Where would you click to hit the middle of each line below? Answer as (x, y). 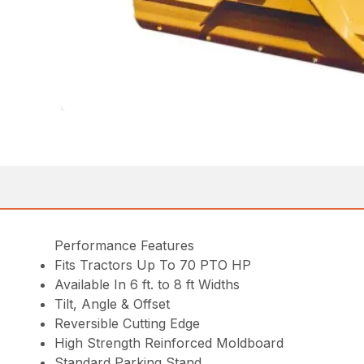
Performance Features (125, 245)
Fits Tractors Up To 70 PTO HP (153, 264)
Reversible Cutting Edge (128, 323)
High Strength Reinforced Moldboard (169, 342)
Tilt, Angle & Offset (113, 303)
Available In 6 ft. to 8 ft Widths (147, 284)
